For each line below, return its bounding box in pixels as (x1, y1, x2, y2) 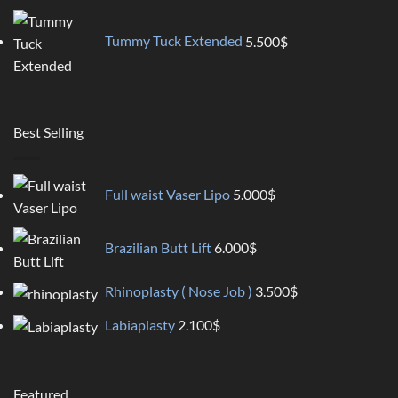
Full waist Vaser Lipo (105, 186, 230, 203)
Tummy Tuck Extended (105, 32, 243, 50)
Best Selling (13, 123, 84, 141)
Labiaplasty (105, 315, 175, 333)
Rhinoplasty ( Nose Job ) (105, 283, 252, 300)
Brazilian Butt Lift (105, 238, 211, 256)
